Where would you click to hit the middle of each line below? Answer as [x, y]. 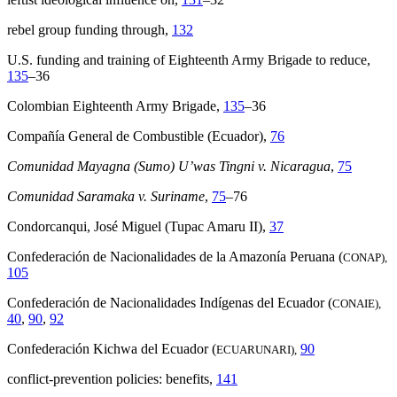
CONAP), [365, 258]
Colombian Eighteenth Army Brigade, [115, 106]
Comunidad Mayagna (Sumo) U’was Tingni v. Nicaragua [169, 167]
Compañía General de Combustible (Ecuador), [139, 136]
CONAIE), [357, 304]
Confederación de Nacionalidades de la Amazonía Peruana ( [175, 257]
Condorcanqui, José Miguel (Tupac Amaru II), [138, 227]
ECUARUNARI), [257, 350]
